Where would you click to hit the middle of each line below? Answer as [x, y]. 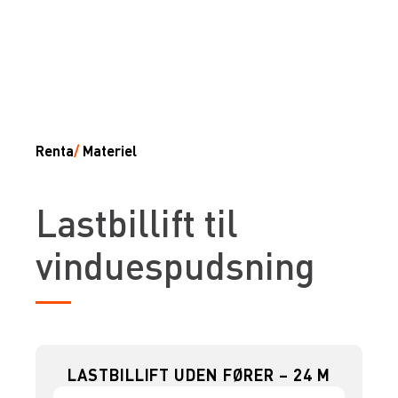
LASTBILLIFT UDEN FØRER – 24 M [199, 374]
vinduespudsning [175, 264]
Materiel [110, 150]
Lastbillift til [137, 222]
